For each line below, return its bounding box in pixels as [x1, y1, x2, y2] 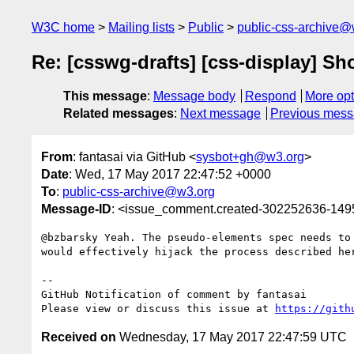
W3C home [32, 21, 95, 34]
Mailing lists [108, 21, 175, 34]
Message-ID [41, 201, 111, 216]
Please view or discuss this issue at [41, 302, 275, 314]
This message [63, 89, 147, 104]
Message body [153, 89, 235, 104]
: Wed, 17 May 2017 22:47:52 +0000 [69, 167, 271, 181]
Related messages [63, 107, 174, 121]
